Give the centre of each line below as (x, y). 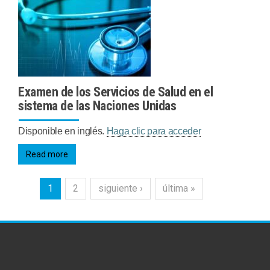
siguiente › (121, 189)
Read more (47, 155)
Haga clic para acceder (154, 131)
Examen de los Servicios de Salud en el (115, 92)
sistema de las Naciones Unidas (97, 106)
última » (179, 189)
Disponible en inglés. (62, 131)
